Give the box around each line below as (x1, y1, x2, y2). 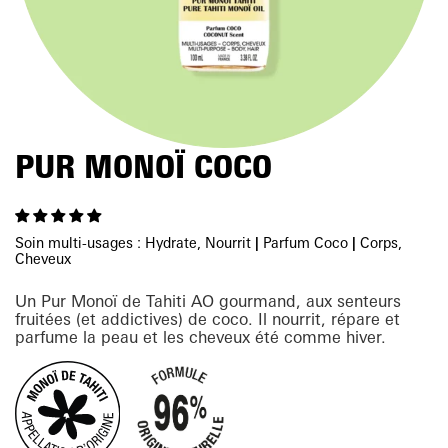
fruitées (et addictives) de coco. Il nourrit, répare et (15, 309, 400, 329)
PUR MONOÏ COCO (15, 147, 272, 186)
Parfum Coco (263, 234, 352, 251)
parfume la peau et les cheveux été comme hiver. (15, 327, 386, 347)
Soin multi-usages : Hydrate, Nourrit (15, 234, 255, 251)
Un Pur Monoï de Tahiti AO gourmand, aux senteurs (15, 291, 401, 311)
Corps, (360, 234, 402, 251)
